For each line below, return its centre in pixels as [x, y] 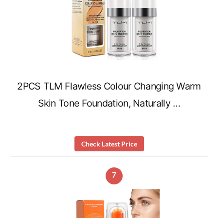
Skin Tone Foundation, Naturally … [109, 103]
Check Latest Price [109, 144]
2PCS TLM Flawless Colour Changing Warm [109, 86]
